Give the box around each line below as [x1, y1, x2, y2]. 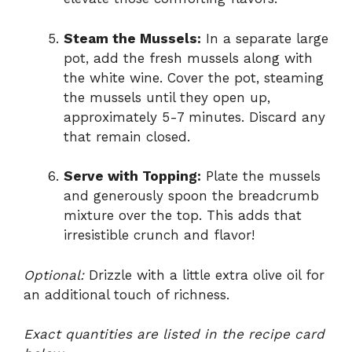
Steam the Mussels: [64, 30, 201, 46]
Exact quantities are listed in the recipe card [24, 326, 324, 343]
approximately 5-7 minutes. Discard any [64, 108, 325, 125]
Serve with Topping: [64, 168, 201, 185]
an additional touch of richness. [24, 286, 229, 302]
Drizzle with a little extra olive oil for [84, 266, 324, 283]
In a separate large [201, 30, 328, 46]
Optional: [24, 266, 84, 283]
